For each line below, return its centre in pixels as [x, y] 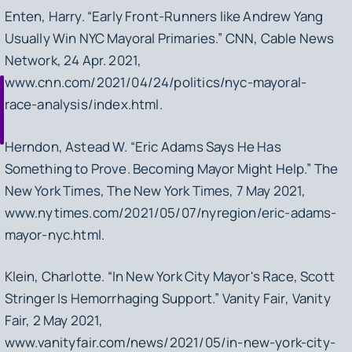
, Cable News [294, 38]
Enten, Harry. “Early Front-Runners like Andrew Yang [164, 16]
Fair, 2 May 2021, [54, 321]
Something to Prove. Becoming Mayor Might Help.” [159, 168]
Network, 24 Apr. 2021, [73, 60]
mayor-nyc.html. [56, 234]
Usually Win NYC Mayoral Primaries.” [115, 38]
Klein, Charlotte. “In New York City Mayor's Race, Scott [169, 277]
